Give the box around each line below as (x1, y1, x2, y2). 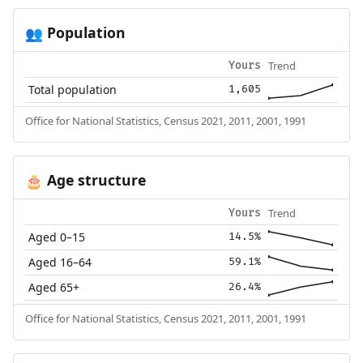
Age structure (42, 170, 146, 190)
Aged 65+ (28, 280, 80, 296)
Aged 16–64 (28, 254, 92, 271)
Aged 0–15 (28, 229, 86, 246)
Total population (28, 82, 117, 98)
